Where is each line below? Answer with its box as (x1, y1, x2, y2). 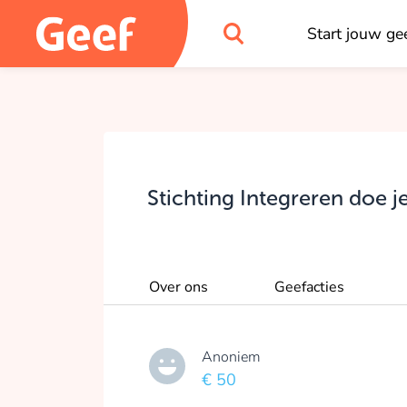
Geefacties (274, 277, 344, 298)
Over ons (148, 277, 208, 298)
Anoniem (202, 347, 261, 368)
